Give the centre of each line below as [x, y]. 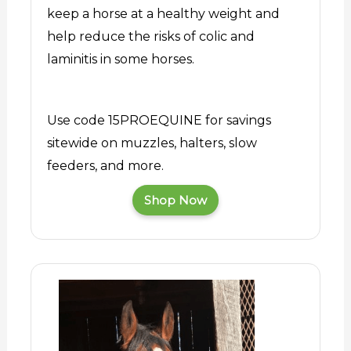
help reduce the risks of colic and [150, 36]
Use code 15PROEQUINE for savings [159, 120]
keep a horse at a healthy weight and [163, 13]
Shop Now [175, 200]
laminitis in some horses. [120, 59]
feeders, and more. [105, 165]
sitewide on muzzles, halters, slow [152, 143]
